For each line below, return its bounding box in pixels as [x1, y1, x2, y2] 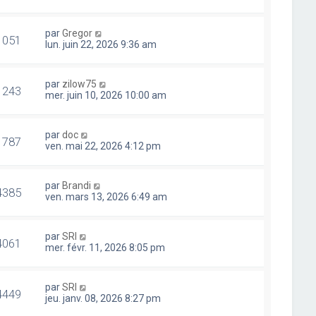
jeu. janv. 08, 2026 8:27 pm [45, 293, 162, 304]
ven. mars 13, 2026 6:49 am [45, 191, 168, 202]
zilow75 [62, 78, 97, 90]
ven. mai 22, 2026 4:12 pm [45, 140, 162, 152]
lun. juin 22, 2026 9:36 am [45, 39, 157, 50]
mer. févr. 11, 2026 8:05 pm [45, 242, 166, 253]
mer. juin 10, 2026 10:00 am [45, 90, 167, 101]
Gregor [62, 28, 93, 39]
